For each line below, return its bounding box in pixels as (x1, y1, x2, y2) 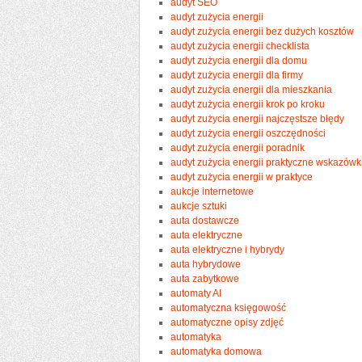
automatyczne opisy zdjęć (170, 316, 284, 328)
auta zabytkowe (170, 272, 240, 284)
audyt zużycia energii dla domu (170, 54, 308, 66)
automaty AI (170, 287, 222, 299)
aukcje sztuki (170, 200, 228, 212)
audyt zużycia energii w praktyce (170, 170, 314, 183)
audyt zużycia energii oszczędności (170, 127, 326, 139)
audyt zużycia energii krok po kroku (170, 98, 326, 110)
